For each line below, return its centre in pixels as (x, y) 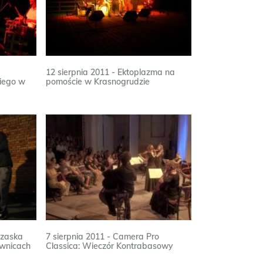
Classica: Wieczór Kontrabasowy (110, 246)
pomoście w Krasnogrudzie (98, 82)
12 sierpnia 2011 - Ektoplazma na (111, 72)
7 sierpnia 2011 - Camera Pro (103, 237)
